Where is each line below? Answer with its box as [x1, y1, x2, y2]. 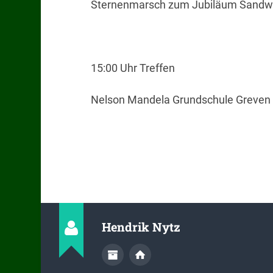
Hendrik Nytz [102, 219, 181, 235]
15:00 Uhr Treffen [90, 62, 175, 75]
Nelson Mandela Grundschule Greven [90, 93, 271, 106]
